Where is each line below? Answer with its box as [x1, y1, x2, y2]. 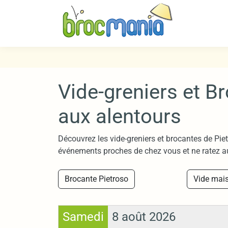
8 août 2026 [112, 210, 176, 224]
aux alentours [58, 104, 181, 128]
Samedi [63, 210, 104, 224]
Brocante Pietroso [65, 174, 128, 184]
